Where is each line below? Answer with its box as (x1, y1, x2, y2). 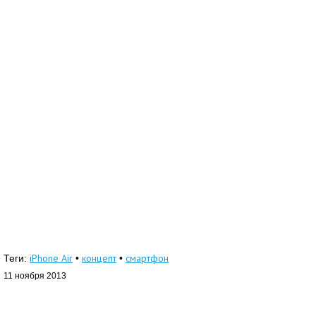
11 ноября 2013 (4, 271, 66, 281)
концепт (82, 252, 116, 265)
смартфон (126, 252, 169, 265)
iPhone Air (30, 252, 73, 265)
